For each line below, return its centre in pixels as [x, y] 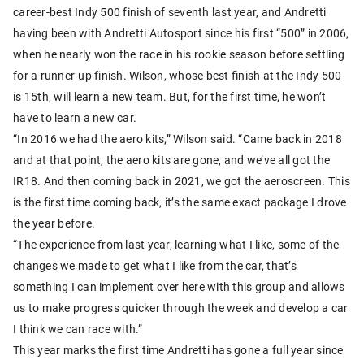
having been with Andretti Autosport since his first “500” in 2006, [181, 32]
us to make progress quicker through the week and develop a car [181, 307]
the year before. [54, 223]
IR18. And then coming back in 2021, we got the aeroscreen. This [182, 180]
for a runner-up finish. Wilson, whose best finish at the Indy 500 [178, 75]
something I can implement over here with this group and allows [179, 286]
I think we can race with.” [78, 328]
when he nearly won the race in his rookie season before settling [179, 54]
